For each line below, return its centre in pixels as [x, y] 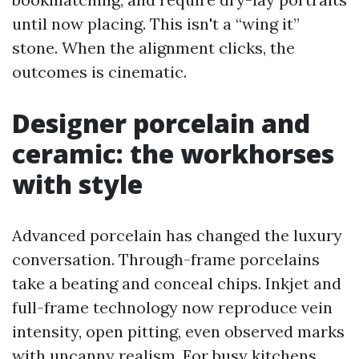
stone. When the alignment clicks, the [153, 48]
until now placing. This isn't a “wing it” [156, 24]
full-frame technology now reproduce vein [172, 307]
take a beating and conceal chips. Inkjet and [177, 283]
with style [77, 184]
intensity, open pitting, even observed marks [178, 331]
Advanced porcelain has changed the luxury [177, 235]
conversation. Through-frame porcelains [166, 259]
